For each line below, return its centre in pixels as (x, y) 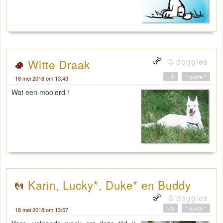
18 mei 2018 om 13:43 (42, 78)
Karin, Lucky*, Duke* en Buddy (110, 185)
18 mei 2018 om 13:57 (42, 210)
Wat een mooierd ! (40, 92)
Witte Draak (59, 64)
